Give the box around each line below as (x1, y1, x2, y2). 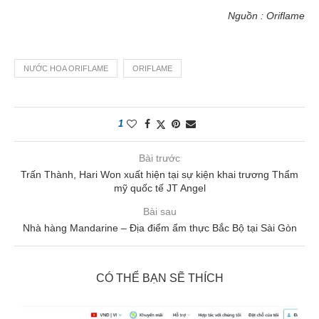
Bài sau (142, 205, 177, 217)
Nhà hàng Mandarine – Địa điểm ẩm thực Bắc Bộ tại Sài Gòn (22, 221, 297, 234)
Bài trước (139, 152, 180, 164)
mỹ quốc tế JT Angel (113, 182, 206, 194)
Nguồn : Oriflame (228, 9, 305, 21)
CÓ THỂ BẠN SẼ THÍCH (95, 271, 224, 284)
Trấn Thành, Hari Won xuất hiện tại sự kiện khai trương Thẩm (21, 168, 298, 180)
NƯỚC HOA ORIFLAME (23, 63, 108, 73)
